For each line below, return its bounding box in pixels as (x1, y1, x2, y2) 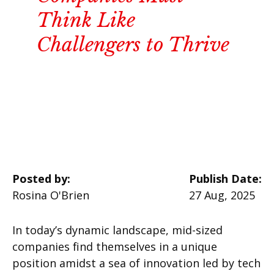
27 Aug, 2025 (189, 188, 255, 203)
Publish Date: (189, 171, 262, 187)
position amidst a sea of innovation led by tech (12, 256, 261, 271)
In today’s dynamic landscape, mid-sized (12, 223, 223, 238)
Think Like (37, 8, 135, 33)
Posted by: (12, 171, 70, 187)
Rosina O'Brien (12, 188, 89, 203)
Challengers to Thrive (37, 32, 229, 57)
